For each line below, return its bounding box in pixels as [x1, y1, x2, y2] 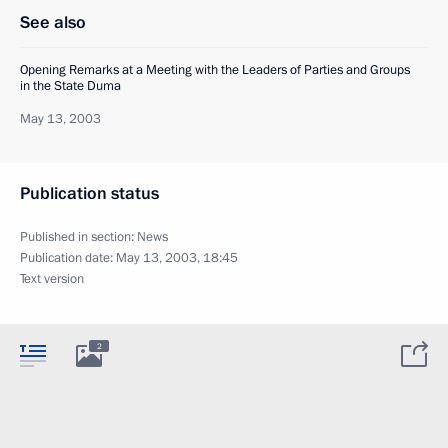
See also [20, 10, 86, 34]
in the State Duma [20, 76, 121, 95]
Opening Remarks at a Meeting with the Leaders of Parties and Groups [20, 60, 410, 79]
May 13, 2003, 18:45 [116, 248, 238, 267]
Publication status [20, 181, 159, 205]
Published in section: [20, 227, 137, 246]
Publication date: [20, 248, 116, 267]
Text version [20, 269, 84, 288]
